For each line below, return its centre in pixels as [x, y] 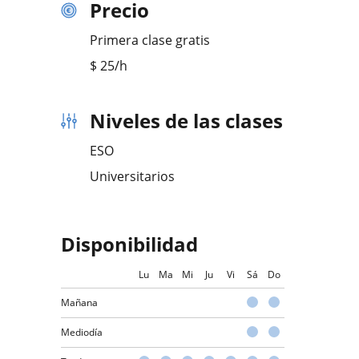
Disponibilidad [129, 244]
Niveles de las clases [186, 121]
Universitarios [132, 176]
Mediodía [82, 332]
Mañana [79, 303]
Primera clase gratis [150, 40]
